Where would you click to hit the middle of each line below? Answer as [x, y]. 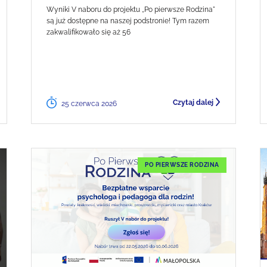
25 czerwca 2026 [89, 103]
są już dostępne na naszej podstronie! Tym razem [128, 21]
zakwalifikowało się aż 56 [89, 32]
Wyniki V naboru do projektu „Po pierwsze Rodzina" [131, 9]
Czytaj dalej [193, 102]
